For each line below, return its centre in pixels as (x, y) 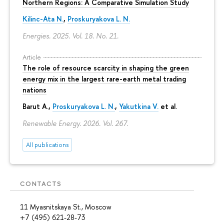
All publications (47, 144)
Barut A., (37, 106)
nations (34, 89)
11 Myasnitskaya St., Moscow (66, 207)
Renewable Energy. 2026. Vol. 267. (75, 123)
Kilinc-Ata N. (43, 19)
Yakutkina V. (139, 106)
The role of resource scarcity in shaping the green (106, 67)
